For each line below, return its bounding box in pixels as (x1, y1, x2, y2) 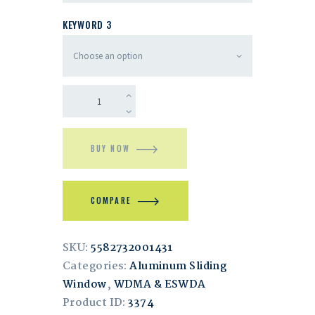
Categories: (63, 258, 130, 276)
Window (63, 276, 108, 294)
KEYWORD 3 (63, 16, 112, 32)
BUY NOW (90, 143, 130, 155)
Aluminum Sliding (129, 258, 227, 276)
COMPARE (90, 195, 131, 207)
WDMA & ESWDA (113, 276, 206, 294)
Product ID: (63, 295, 129, 312)
